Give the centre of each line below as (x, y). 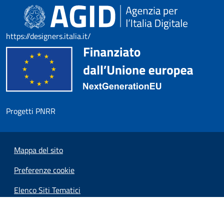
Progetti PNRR (31, 111)
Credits (26, 210)
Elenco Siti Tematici (47, 190)
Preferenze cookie (44, 170)
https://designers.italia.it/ (48, 36)
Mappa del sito (38, 150)
